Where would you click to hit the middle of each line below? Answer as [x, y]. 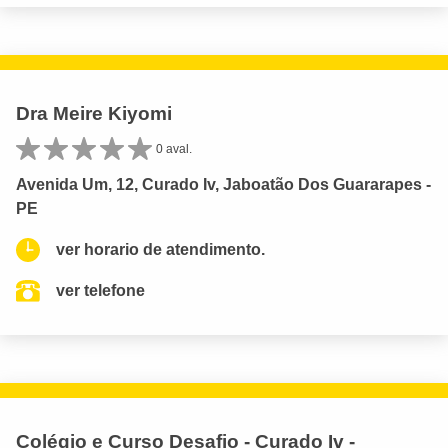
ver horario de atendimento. [160, 250]
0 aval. [174, 149]
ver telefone [100, 291]
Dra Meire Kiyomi [94, 114]
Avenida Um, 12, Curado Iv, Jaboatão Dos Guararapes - [223, 185]
